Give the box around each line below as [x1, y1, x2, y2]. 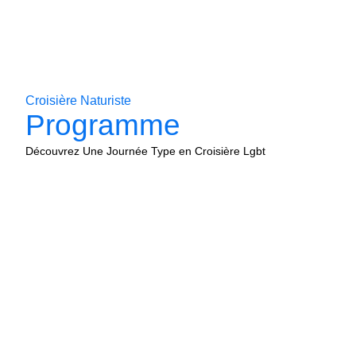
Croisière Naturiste [25, 94, 132, 107]
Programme [25, 109, 181, 141]
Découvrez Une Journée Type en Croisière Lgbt [25, 145, 266, 157]
